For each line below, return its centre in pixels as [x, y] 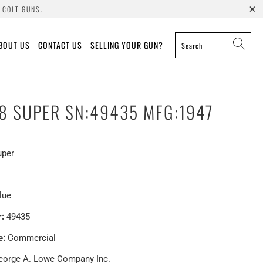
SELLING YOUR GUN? [127, 45]
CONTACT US [60, 45]
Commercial [31, 238]
